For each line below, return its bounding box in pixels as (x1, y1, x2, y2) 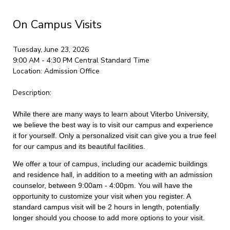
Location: (12, 66, 42, 76)
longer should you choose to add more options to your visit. (12, 214, 205, 222)
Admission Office (44, 66, 100, 76)
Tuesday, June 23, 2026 (12, 45, 89, 54)
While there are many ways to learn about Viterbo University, (12, 110, 209, 118)
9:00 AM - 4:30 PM (12, 55, 74, 65)
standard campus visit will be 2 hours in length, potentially (12, 203, 199, 211)
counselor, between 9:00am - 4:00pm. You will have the (12, 181, 193, 189)
